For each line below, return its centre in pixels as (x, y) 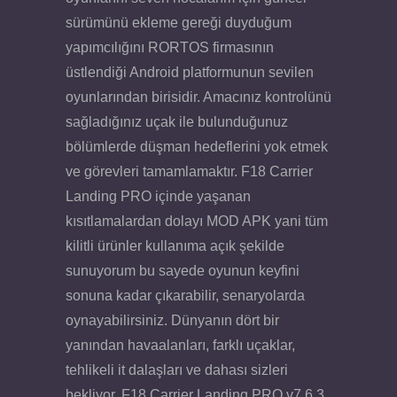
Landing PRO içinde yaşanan (158, 196)
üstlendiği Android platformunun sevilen (190, 72)
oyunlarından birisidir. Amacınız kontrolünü (198, 97)
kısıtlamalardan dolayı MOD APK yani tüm (197, 221)
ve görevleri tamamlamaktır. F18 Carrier (189, 171)
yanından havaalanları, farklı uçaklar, (180, 345)
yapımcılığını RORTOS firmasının (170, 47)
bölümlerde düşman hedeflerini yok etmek (197, 146)
